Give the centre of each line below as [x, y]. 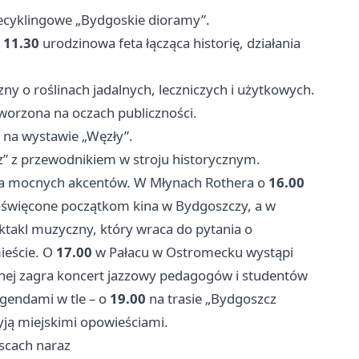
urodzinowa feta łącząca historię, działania [170, 42]
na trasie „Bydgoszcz [211, 298]
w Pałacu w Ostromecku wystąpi [193, 252]
